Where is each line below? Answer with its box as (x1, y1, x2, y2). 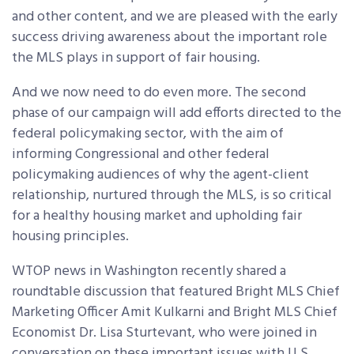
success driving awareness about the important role (12, 26, 327, 50)
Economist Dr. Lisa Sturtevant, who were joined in (12, 322, 317, 345)
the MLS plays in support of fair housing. (12, 47, 266, 70)
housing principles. (12, 225, 138, 249)
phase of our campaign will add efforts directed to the (12, 102, 341, 126)
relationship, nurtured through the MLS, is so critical (12, 184, 332, 208)
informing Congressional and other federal (12, 143, 269, 167)
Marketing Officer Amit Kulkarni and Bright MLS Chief (12, 301, 337, 325)
